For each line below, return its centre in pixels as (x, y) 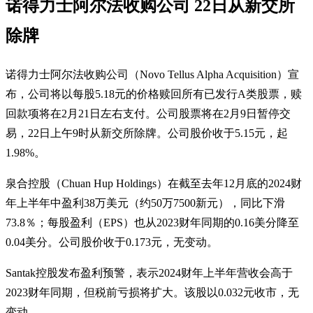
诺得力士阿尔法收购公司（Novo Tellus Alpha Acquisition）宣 (152, 74)
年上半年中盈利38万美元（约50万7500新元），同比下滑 (145, 203)
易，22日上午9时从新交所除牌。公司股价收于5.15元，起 (147, 133)
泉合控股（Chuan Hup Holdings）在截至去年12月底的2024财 (154, 183)
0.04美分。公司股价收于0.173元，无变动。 (112, 242)
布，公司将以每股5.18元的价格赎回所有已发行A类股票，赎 (154, 94)
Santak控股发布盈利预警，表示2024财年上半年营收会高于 (149, 272)
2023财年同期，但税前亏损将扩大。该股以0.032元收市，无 (152, 292)
